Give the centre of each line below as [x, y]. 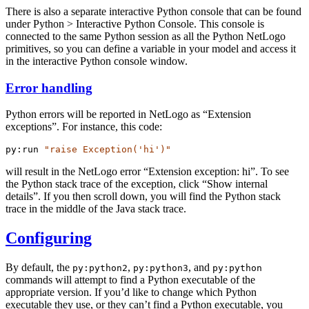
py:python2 [100, 268]
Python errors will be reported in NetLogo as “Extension [128, 114]
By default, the [39, 268]
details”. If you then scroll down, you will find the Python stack [143, 197]
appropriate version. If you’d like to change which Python [131, 292]
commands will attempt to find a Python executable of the [130, 280]
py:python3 [161, 268]
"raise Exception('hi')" [108, 150]
